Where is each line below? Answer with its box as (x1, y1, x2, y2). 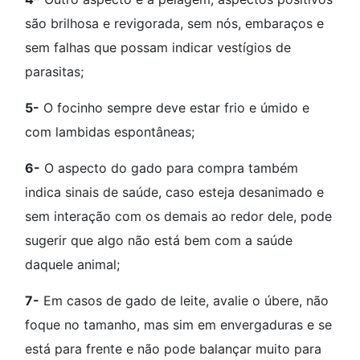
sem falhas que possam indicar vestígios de (25, 39, 291, 55)
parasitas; (25, 63, 84, 80)
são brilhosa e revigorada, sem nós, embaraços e (25, 14, 324, 31)
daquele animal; (25, 256, 120, 272)
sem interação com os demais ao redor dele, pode (25, 207, 332, 224)
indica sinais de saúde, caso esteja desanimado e (25, 183, 324, 200)
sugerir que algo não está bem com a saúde (25, 231, 292, 248)
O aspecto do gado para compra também (40, 159, 298, 176)
